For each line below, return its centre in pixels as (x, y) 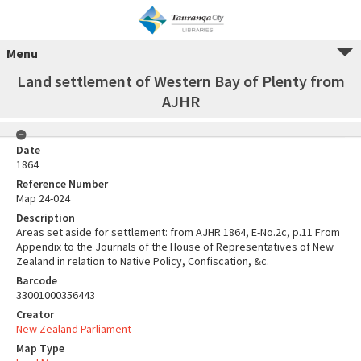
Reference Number (62, 184)
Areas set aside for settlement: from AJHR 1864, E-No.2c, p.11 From (178, 232)
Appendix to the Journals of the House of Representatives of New (175, 247)
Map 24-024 (43, 198)
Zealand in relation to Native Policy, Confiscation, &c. (143, 261)
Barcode (37, 280)
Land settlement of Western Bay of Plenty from (180, 81)
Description (46, 218)
